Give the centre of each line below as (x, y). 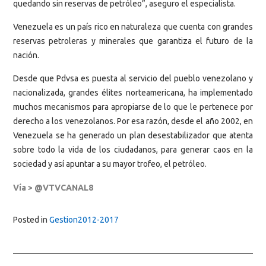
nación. (26, 55)
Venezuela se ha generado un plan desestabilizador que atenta (133, 136)
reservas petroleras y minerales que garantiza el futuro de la (133, 41)
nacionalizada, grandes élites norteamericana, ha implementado (133, 93)
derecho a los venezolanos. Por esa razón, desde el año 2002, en (133, 121)
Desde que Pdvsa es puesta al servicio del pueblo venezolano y (133, 79)
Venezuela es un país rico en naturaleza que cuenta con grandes (133, 26)
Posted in (31, 219)
